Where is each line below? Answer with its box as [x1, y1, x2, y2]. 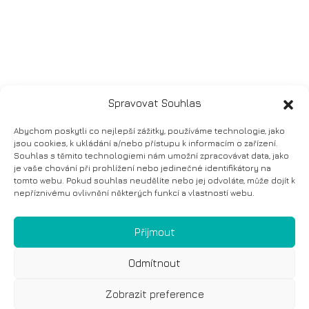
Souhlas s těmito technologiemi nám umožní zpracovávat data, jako [14, 150, 289, 161]
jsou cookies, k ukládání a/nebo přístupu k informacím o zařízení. [14, 138, 278, 148]
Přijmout [134, 226, 175, 238]
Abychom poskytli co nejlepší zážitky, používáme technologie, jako [14, 126, 285, 136]
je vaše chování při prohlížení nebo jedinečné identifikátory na [14, 163, 271, 173]
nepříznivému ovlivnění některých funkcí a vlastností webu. [14, 188, 255, 198]
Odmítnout [128, 257, 181, 269]
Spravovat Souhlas [108, 97, 201, 109]
